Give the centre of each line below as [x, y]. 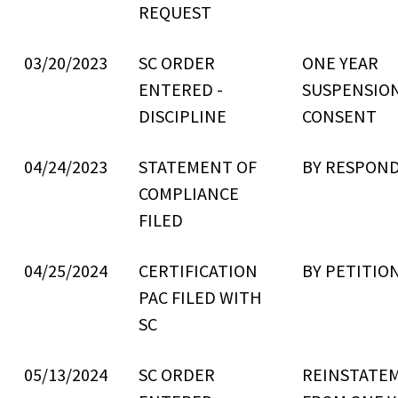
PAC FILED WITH [200, 297]
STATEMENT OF [198, 167]
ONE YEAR [340, 63]
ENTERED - [181, 89]
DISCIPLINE [183, 116]
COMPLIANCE [189, 193]
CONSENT [339, 116]
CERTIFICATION [198, 271]
